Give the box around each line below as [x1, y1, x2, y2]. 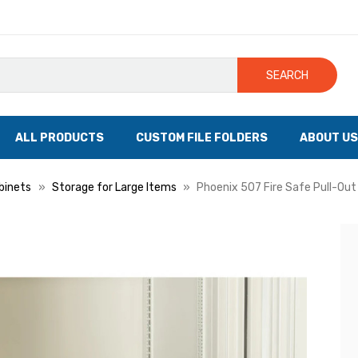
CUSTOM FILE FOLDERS [136, 130, 268, 145]
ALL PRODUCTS [15, 130, 104, 145]
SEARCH [266, 68, 309, 82]
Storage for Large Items [51, 181, 177, 194]
